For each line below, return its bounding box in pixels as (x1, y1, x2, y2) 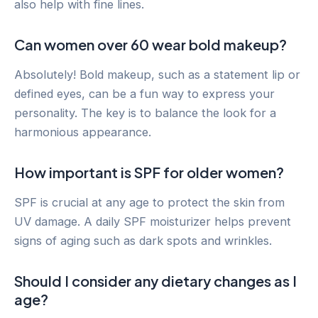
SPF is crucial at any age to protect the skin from (14, 194, 285, 209)
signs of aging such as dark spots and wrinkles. (14, 233, 272, 248)
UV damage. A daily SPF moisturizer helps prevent (14, 214, 291, 229)
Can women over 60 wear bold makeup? (14, 35, 287, 53)
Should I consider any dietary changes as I (14, 271, 297, 290)
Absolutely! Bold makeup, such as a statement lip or (14, 67, 300, 82)
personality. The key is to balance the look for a (14, 105, 276, 120)
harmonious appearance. (14, 124, 151, 139)
